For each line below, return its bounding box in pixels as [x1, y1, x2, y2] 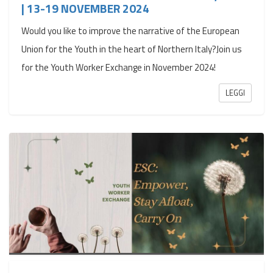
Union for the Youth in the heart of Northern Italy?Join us [21, 41, 242, 56]
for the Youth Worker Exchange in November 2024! [21, 60, 216, 74]
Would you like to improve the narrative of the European [21, 23, 239, 38]
